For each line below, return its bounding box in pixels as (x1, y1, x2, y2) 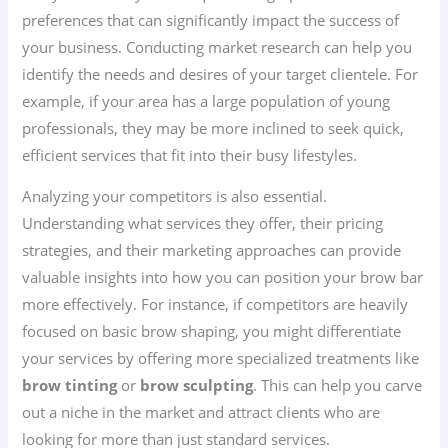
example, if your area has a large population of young (22, 90, 391, 111)
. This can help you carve (253, 375, 423, 396)
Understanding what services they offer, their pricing (22, 213, 384, 234)
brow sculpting (140, 375, 254, 396)
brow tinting (22, 375, 118, 396)
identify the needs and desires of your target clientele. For (22, 63, 419, 84)
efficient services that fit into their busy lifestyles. (22, 144, 358, 165)
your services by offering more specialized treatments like (22, 348, 420, 369)
